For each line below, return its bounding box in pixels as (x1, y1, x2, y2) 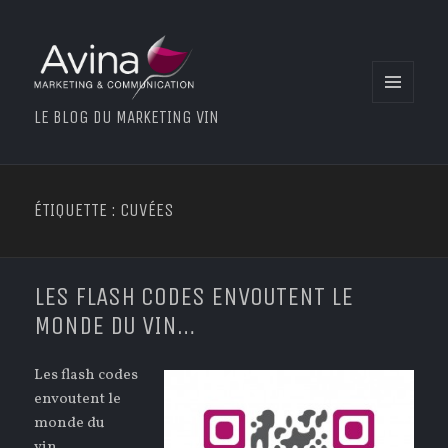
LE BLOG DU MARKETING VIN (34, 107, 220, 129)
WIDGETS (372, 133, 431, 150)
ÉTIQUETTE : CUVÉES (34, 199, 174, 222)
